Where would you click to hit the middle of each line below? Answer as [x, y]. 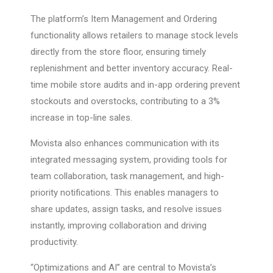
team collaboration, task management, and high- [127, 176]
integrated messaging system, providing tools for [129, 160]
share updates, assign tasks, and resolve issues [126, 209]
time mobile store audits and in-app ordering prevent [135, 85]
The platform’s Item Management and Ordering [124, 19]
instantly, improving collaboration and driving [119, 226]
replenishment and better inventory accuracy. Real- [132, 69]
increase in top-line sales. [81, 118]
